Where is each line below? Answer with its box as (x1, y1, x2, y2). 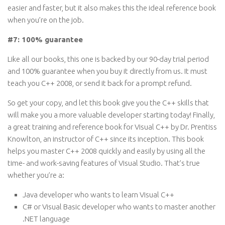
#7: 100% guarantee (8, 35, 83, 44)
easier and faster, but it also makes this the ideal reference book (8, 4, 216, 12)
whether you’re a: (8, 171, 64, 179)
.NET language (23, 214, 70, 223)
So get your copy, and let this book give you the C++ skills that (8, 98, 209, 107)
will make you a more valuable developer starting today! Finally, (8, 110, 215, 119)
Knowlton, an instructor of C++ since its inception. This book (8, 135, 204, 143)
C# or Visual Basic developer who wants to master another (23, 202, 215, 211)
